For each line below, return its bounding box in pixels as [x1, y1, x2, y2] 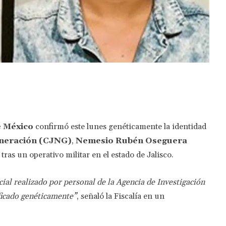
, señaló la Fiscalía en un [77, 191, 164, 201]
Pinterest [53, 82, 77, 89]
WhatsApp [116, 82, 142, 89]
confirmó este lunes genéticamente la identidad [33, 121, 206, 132]
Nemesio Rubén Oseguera [76, 135, 187, 146]
